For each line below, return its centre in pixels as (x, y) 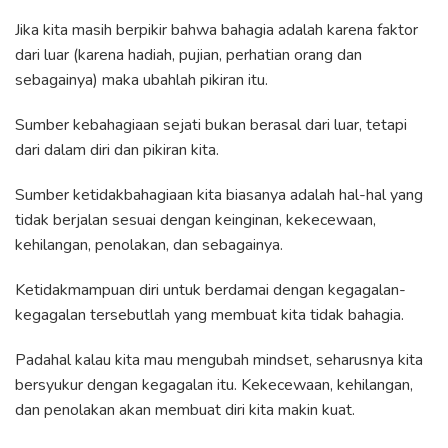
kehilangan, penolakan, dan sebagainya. (149, 244)
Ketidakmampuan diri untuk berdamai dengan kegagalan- (210, 289)
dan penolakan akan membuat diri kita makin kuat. (185, 409)
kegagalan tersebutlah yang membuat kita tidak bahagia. (209, 314)
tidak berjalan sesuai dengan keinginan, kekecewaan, (195, 219)
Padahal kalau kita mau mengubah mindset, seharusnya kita (219, 359)
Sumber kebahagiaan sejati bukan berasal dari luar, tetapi (211, 124)
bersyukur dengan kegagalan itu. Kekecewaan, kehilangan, (214, 384)
